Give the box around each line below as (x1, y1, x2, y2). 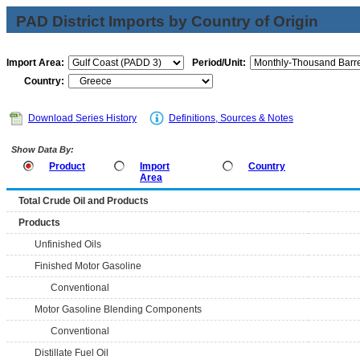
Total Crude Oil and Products (18, 195, 149, 207)
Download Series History (28, 112, 137, 124)
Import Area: (6, 57, 64, 68)
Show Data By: (9, 145, 74, 154)
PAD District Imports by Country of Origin (16, 13, 318, 30)
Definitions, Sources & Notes (169, 112, 293, 124)
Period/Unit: (192, 57, 246, 68)
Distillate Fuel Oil (35, 347, 108, 358)
